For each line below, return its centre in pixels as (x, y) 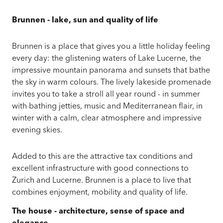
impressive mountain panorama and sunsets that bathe (111, 71)
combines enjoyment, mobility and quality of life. (100, 192)
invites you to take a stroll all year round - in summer (106, 95)
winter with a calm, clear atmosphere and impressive (107, 119)
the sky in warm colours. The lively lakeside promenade (111, 83)
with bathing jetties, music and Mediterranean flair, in (107, 107)
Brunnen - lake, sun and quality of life (85, 21)
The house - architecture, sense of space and (98, 212)
